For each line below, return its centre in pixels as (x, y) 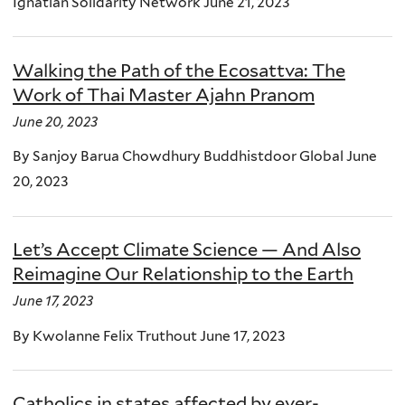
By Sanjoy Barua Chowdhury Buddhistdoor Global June (195, 156)
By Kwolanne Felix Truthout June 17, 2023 (149, 335)
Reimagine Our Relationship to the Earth (183, 274)
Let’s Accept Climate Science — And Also (187, 250)
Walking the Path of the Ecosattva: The (179, 70)
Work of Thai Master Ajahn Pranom (164, 94)
